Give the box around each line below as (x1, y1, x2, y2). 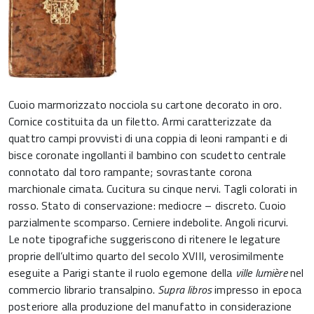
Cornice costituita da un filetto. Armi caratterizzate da (8, 113, 271, 130)
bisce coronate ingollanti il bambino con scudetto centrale (8, 146, 287, 163)
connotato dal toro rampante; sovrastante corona (8, 163, 252, 180)
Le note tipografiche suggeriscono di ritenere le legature (8, 231, 281, 247)
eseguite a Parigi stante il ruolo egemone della (8, 264, 235, 281)
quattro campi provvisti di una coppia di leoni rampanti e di (8, 130, 288, 146)
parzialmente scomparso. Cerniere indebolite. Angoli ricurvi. (8, 214, 289, 231)
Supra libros (158, 281, 212, 298)
